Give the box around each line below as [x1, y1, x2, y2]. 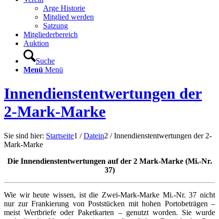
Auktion [23, 39, 49, 47]
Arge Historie [43, 4, 85, 12]
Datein [84, 131, 104, 140]
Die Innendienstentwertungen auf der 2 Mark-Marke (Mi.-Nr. [7, 156, 212, 165]
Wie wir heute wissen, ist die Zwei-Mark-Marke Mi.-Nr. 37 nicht [4, 190, 215, 199]
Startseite [46, 131, 74, 140]
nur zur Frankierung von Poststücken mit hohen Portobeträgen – [4, 199, 215, 208]
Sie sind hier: [4, 131, 44, 140]
